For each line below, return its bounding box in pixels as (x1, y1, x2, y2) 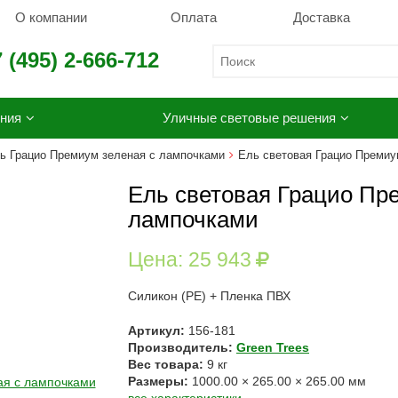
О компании (14, 10, 87, 25)
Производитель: (128, 340, 236, 354)
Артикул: (128, 323, 188, 338)
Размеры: (128, 374, 192, 388)
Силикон (128, 289, 178, 303)
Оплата (171, 10, 217, 25)
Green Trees (236, 340, 309, 354)
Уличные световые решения (163, 110, 336, 125)
